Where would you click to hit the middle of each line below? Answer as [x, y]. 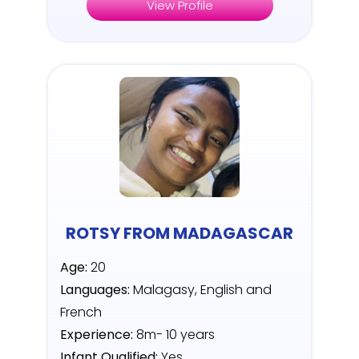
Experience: [97, 335]
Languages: [95, 290]
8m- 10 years [174, 335]
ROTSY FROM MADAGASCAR [179, 234]
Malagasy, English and [201, 290]
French [81, 313]
